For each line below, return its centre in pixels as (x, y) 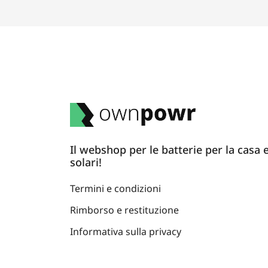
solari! (86, 162)
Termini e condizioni (115, 188)
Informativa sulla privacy (126, 231)
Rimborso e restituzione (124, 210)
